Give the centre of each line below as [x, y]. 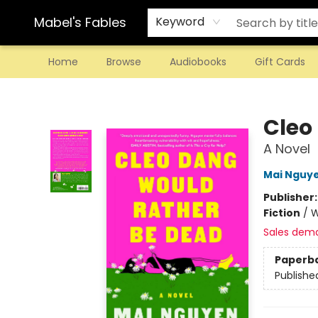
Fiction [281, 213]
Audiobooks [198, 62]
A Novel [286, 149]
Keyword [180, 22]
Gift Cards [280, 62]
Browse [124, 62]
